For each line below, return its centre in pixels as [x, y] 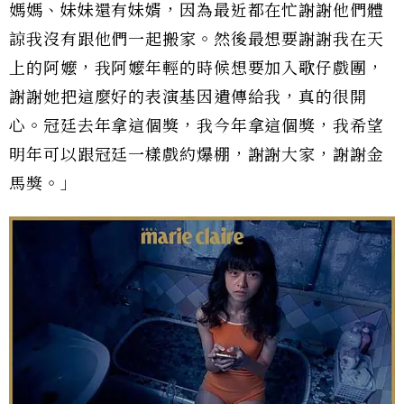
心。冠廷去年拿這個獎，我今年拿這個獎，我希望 [197, 126]
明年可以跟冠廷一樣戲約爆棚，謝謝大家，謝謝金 [197, 155]
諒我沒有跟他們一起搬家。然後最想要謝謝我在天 [197, 39]
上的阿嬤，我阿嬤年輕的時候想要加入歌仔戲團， [197, 68]
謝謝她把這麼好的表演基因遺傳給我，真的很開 [188, 97]
